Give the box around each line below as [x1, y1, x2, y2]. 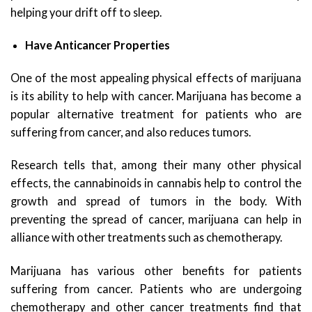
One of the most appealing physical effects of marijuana [10, 71, 302, 85]
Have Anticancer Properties [25, 38, 171, 52]
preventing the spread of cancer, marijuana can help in [10, 212, 302, 226]
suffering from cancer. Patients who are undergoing [10, 281, 302, 295]
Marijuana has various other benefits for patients [10, 263, 302, 277]
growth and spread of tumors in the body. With [10, 194, 302, 208]
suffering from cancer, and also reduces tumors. [10, 125, 251, 139]
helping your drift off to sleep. [10, 5, 162, 19]
